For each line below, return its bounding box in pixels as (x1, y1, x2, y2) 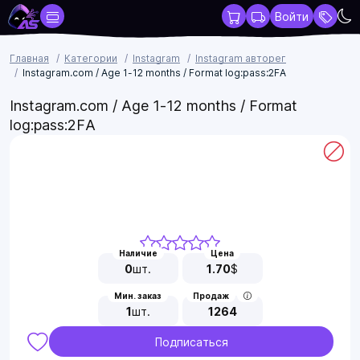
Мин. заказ (114, 291, 162, 301)
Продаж (193, 291, 229, 301)
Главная (10, 52, 49, 64)
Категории (64, 52, 117, 64)
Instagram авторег (195, 52, 286, 64)
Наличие (118, 248, 157, 258)
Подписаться (154, 334, 228, 349)
